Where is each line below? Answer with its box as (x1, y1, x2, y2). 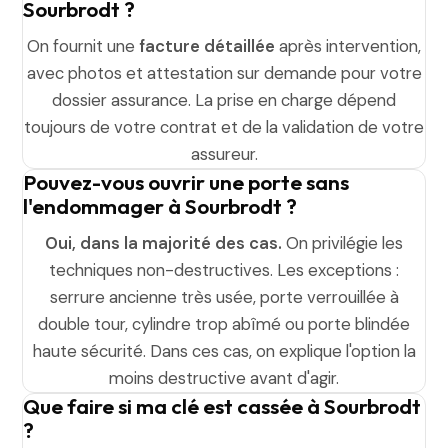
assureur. (190, 143, 258, 165)
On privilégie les (282, 232, 403, 254)
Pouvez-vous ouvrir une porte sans (23, 169, 350, 195)
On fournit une (27, 35, 139, 57)
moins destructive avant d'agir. (109, 367, 339, 389)
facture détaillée (139, 35, 275, 57)
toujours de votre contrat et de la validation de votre (24, 116, 424, 138)
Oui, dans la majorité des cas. (45, 232, 282, 254)
